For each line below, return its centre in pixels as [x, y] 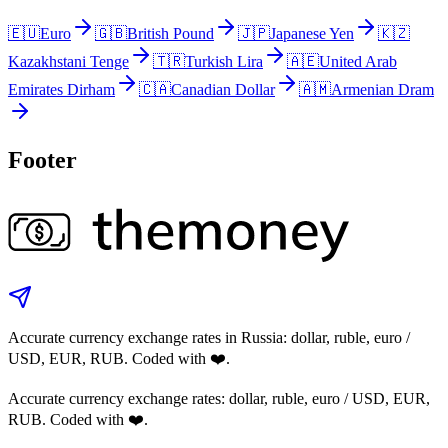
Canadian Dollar [223, 89]
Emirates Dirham [61, 89]
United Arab [358, 61]
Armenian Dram [382, 89]
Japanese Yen [312, 33]
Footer [42, 159]
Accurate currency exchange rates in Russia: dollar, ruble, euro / [209, 337]
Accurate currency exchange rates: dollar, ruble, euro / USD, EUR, [219, 398]
